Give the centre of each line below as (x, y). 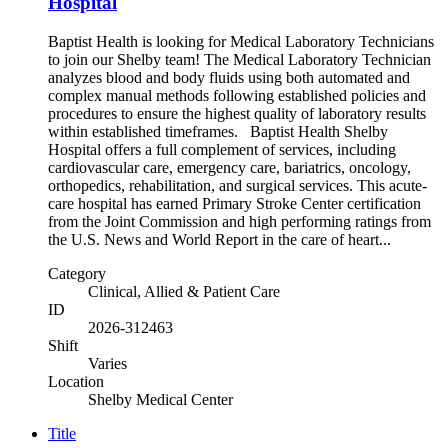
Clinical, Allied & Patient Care (184, 291)
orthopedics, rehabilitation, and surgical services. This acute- (237, 185)
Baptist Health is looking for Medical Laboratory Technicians (241, 41)
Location (76, 381)
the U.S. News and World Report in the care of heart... (219, 239)
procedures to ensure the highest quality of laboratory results (237, 113)
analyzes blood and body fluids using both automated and (229, 77)
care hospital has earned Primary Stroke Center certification (234, 203)
